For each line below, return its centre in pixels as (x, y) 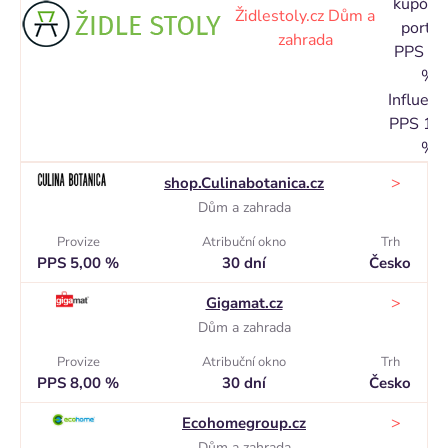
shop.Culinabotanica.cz (244, 183)
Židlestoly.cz (281, 16)
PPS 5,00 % (78, 263)
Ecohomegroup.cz (244, 423)
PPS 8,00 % (78, 383)
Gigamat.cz (244, 303)
